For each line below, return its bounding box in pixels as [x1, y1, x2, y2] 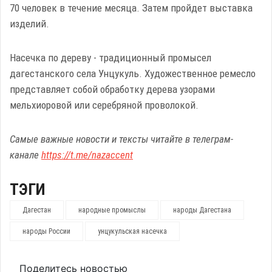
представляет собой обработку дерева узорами [10, 83, 215, 95]
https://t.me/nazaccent [41, 149, 133, 161]
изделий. [10, 18, 49, 30]
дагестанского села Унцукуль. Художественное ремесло [10, 67, 256, 80]
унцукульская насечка [98, 227, 167, 236]
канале [10, 149, 41, 161]
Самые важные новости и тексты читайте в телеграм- [10, 133, 233, 145]
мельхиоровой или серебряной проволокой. [10, 99, 199, 111]
